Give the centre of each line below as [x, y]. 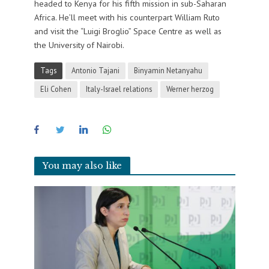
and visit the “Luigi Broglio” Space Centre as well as [128, 31]
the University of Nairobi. [79, 45]
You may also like [82, 165]
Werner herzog [190, 89]
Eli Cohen [56, 89]
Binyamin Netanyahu [168, 71]
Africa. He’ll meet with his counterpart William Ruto [127, 17]
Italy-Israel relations [119, 89]
